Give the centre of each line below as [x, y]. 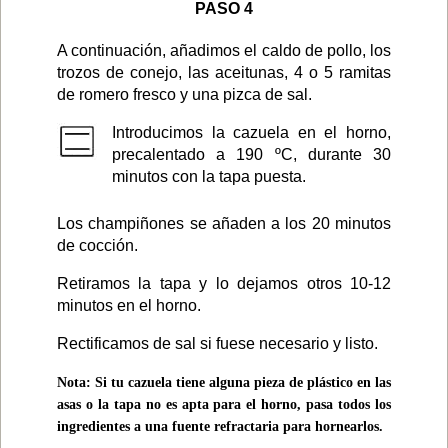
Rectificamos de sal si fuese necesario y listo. [217, 344]
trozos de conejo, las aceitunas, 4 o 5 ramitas [224, 73]
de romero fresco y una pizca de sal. [184, 95]
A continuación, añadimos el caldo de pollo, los [224, 51]
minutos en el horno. [129, 306]
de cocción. [97, 246]
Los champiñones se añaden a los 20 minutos [224, 224]
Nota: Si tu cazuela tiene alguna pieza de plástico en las [224, 383]
